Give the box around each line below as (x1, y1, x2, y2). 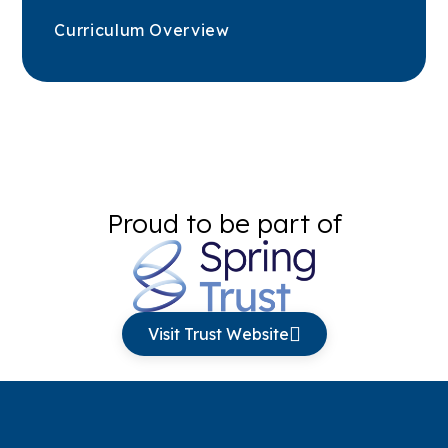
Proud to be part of (106, 207, 342, 241)
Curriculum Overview (54, 20, 230, 41)
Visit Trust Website (147, 324, 289, 345)
